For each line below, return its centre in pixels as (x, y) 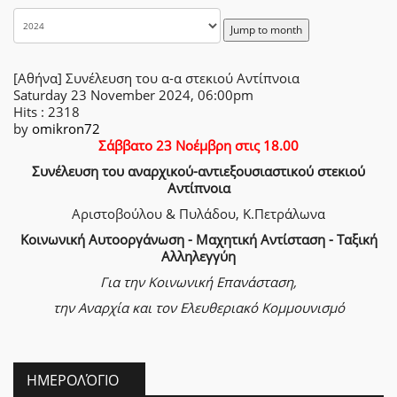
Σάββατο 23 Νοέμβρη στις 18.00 (198, 145)
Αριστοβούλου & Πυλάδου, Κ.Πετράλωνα (198, 214)
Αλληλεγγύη (198, 256)
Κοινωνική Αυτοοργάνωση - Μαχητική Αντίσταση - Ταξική (198, 239)
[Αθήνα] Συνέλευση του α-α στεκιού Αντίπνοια (156, 78)
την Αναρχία (92, 307)
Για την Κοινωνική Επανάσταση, (198, 282)
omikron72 (66, 128)
